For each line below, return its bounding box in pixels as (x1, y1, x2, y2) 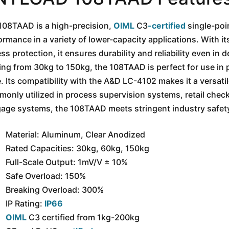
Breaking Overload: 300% (6, 184, 104, 195)
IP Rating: (6, 198, 44, 209)
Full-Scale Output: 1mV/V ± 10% (6, 156, 128, 167)
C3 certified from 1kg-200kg (27, 212, 140, 222)
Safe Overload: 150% (6, 170, 86, 181)
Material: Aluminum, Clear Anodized (6, 129, 145, 140)
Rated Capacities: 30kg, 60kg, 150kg (6, 143, 149, 153)
